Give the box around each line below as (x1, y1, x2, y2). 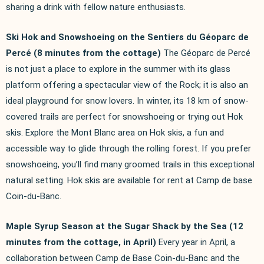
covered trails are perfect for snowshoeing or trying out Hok (6, 111, 243, 122)
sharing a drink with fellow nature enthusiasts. (6, 1, 186, 12)
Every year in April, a (159, 236, 235, 247)
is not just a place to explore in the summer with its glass (6, 63, 230, 74)
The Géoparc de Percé (161, 47, 250, 58)
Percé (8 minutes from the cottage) (6, 47, 161, 58)
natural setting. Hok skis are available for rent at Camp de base (6, 174, 252, 186)
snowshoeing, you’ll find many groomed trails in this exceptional (6, 159, 255, 170)
